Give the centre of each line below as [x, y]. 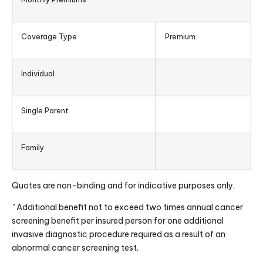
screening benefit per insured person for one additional [118, 221]
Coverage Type [49, 36]
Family [33, 147]
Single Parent [45, 110]
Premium [180, 36]
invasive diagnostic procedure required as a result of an [119, 235]
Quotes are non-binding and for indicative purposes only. [123, 185]
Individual [38, 73]
